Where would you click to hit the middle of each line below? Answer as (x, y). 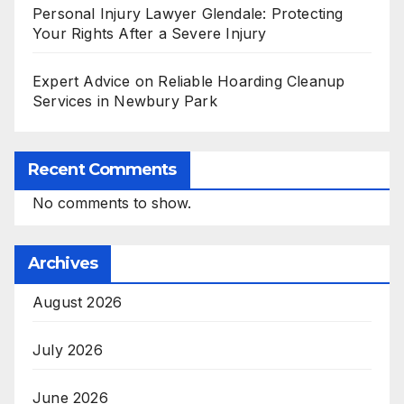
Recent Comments (102, 169)
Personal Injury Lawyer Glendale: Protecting (188, 14)
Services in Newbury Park (125, 101)
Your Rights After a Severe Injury (150, 34)
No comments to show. (112, 202)
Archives (63, 263)
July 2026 (68, 349)
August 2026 (78, 302)
